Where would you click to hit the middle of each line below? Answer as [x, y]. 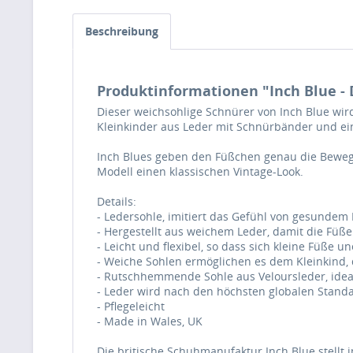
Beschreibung [122, 31]
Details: [117, 201]
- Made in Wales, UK [150, 321]
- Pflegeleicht [131, 306]
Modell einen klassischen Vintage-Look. [200, 171]
